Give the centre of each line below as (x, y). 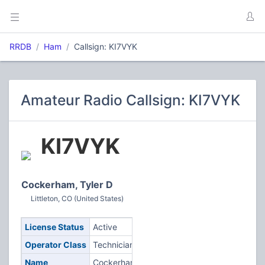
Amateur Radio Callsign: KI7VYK (130, 100)
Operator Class (55, 245)
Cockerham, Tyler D (67, 185)
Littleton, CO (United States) (77, 198)
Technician (113, 245)
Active (105, 227)
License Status (54, 227)
